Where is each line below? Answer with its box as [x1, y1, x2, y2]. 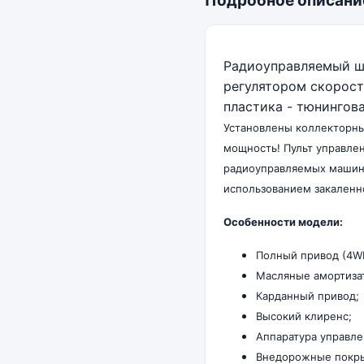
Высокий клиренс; [256, 310, 352, 323]
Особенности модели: [223, 215, 343, 229]
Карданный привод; [256, 289, 359, 303]
